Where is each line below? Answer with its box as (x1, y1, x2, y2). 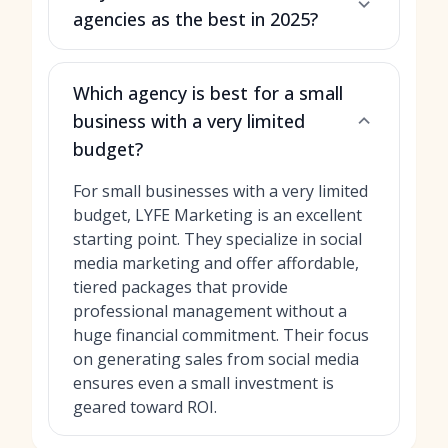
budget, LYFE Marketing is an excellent (73, 203, 362, 226)
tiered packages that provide (73, 275, 288, 298)
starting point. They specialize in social (73, 227, 362, 250)
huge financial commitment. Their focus (73, 323, 369, 346)
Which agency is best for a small (73, 80, 343, 105)
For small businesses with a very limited (73, 179, 368, 202)
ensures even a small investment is (73, 371, 334, 394)
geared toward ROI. (73, 395, 217, 418)
